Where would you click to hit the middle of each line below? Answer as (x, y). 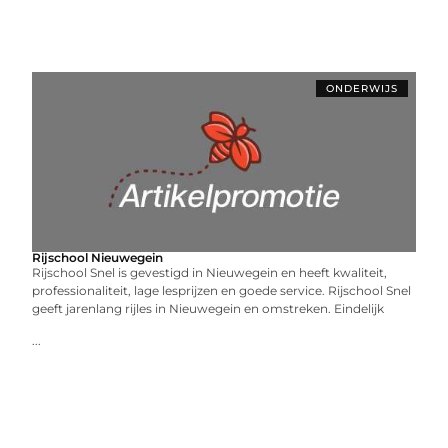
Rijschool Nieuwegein (98, 257)
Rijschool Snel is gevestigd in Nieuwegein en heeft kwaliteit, (210, 272)
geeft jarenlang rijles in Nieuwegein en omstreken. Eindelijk (208, 308)
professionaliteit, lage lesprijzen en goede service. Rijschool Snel (222, 290)
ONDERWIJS (361, 88)
